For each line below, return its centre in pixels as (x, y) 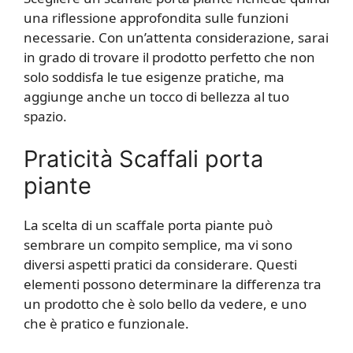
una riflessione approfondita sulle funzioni (156, 17)
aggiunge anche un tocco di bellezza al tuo (156, 96)
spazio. (45, 116)
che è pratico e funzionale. (106, 324)
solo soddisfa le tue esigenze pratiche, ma (154, 76)
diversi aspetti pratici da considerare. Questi (160, 265)
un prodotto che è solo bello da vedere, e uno (165, 304)
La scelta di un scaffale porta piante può (148, 225)
